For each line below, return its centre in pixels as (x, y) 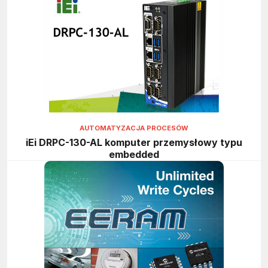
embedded (134, 155)
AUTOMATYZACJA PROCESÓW (134, 128)
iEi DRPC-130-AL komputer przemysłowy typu (134, 143)
